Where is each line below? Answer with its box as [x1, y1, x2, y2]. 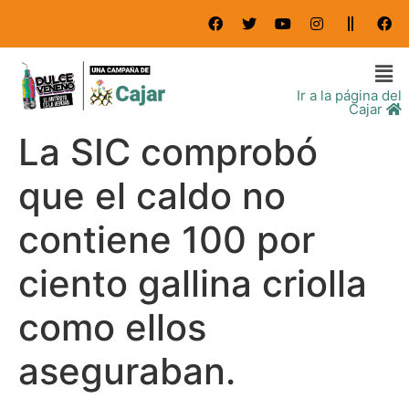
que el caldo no [18, 173, 286, 219]
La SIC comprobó [18, 130, 318, 175]
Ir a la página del [296, 87, 402, 105]
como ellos [18, 305, 206, 351]
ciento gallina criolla [18, 261, 367, 307]
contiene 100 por [18, 217, 315, 263]
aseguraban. [18, 349, 236, 394]
